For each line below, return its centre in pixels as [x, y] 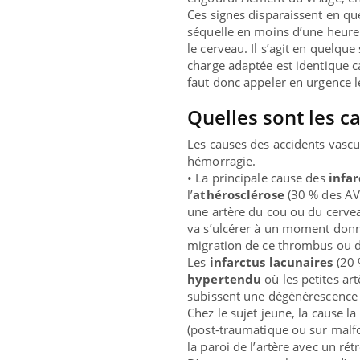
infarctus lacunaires [271, 262]
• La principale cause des [258, 178]
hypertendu [225, 279]
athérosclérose [240, 195]
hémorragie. [222, 161]
